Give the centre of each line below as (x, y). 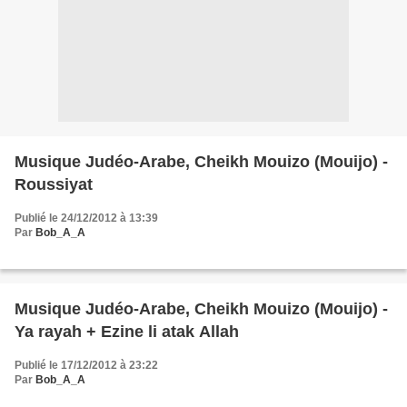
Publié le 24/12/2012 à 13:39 (86, 218)
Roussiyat (54, 184)
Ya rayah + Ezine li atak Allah (127, 332)
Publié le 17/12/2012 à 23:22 (86, 365)
